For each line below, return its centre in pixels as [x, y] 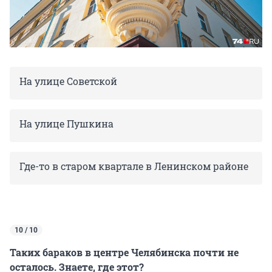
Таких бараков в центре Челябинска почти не [124, 253]
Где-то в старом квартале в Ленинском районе [134, 166]
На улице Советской [68, 81]
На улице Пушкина [66, 124]
